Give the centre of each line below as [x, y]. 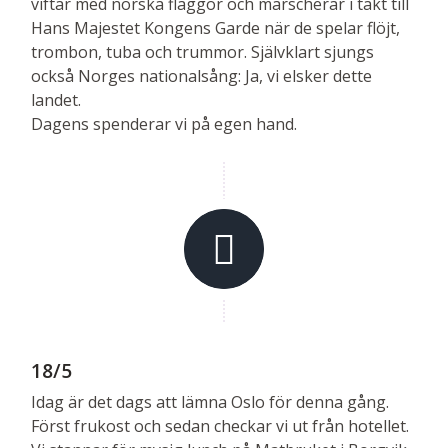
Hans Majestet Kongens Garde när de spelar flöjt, [215, 27]
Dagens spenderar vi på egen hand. [164, 123]
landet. [56, 99]
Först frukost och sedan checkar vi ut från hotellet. [220, 425]
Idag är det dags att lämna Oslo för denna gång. [210, 401]
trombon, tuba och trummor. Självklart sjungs [202, 51]
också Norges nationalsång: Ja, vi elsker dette [201, 75]
